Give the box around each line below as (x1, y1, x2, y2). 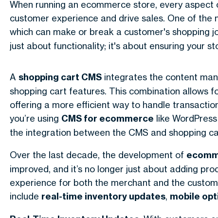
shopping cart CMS (18, 72, 102, 83)
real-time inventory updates (41, 191, 165, 202)
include (10, 191, 41, 201)
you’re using (10, 113, 61, 124)
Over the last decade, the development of (10, 149, 186, 160)
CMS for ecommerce (61, 113, 154, 124)
